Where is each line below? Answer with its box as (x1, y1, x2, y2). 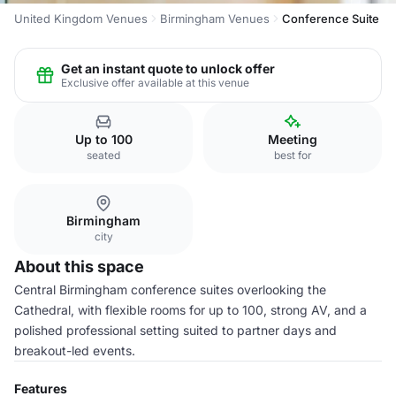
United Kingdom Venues (14, 11, 148, 26)
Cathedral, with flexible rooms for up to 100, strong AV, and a (14, 302, 367, 317)
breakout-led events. (14, 343, 135, 358)
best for (273, 148, 312, 162)
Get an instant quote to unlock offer (61, 60, 275, 76)
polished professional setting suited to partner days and (14, 323, 337, 338)
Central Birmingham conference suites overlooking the (14, 282, 326, 297)
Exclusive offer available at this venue (61, 75, 249, 89)
